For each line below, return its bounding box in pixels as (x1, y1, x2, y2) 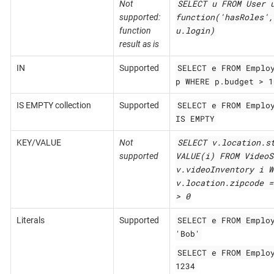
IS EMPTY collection (16, 100, 91, 110)
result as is (119, 39, 159, 49)
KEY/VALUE (16, 137, 61, 147)
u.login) (175, 24, 215, 36)
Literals (16, 215, 45, 225)
